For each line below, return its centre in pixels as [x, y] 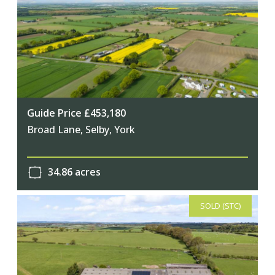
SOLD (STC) [221, 206]
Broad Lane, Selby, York [81, 129]
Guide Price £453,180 [76, 113]
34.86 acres [73, 172]
